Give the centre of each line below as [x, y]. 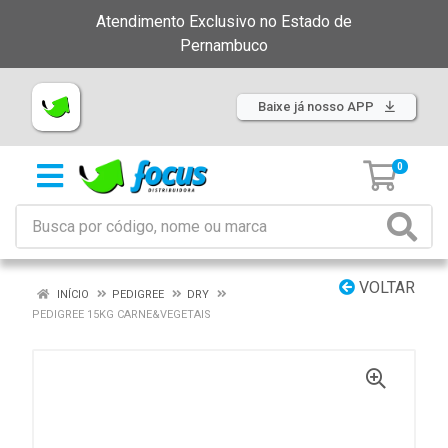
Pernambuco [224, 45]
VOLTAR [385, 287]
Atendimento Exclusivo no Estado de [224, 21]
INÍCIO [71, 294]
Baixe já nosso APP [317, 106]
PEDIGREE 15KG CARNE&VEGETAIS [121, 314]
